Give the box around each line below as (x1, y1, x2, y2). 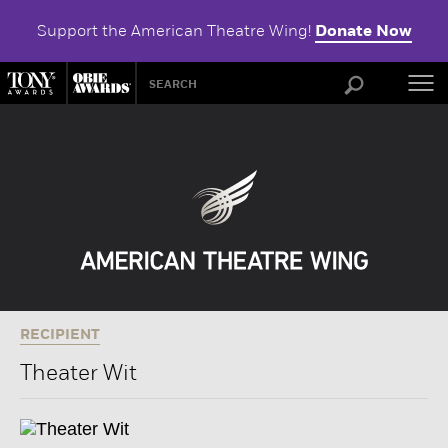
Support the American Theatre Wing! (36, 21, 315, 40)
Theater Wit (20, 359, 137, 386)
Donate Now (314, 21, 412, 41)
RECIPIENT (20, 326, 100, 344)
